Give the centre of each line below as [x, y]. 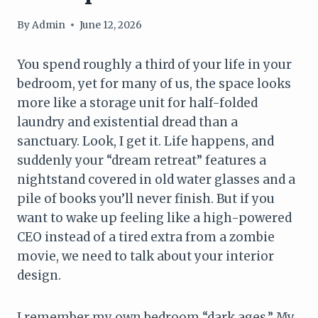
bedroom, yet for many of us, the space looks [154, 83]
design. [39, 275]
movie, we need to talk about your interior [146, 256]
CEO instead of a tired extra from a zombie [146, 237]
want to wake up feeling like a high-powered [154, 218]
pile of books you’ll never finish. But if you [146, 198]
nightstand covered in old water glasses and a [156, 179]
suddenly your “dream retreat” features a [142, 160]
